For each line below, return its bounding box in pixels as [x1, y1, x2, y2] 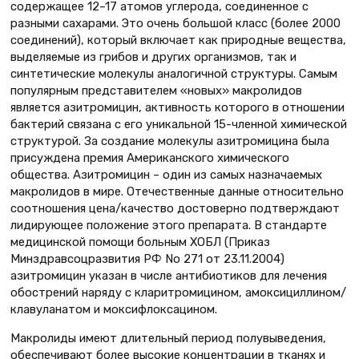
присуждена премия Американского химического [10, 150, 289, 165]
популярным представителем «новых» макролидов [10, 83, 302, 98]
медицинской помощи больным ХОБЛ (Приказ [10, 234, 270, 249]
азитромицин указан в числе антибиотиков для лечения [10, 268, 327, 283]
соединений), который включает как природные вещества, [10, 32, 346, 47]
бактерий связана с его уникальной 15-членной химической [10, 116, 347, 131]
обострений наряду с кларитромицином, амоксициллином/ [10, 284, 346, 300]
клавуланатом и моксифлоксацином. [10, 301, 217, 317]
